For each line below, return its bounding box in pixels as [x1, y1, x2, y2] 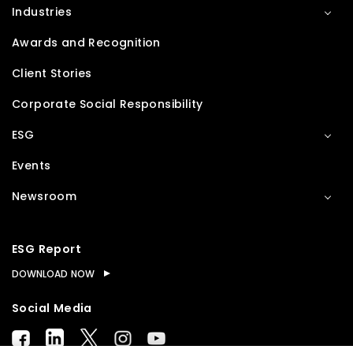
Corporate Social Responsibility [12, 96, 203, 112]
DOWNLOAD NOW [12, 267, 95, 281]
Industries [12, 4, 72, 20]
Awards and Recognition [12, 35, 161, 50]
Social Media [12, 300, 92, 316]
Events [12, 158, 51, 173]
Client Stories [12, 65, 92, 81]
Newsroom [12, 188, 77, 204]
